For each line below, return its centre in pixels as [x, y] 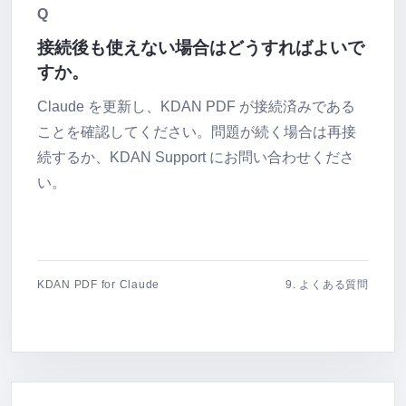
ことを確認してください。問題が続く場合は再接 [197, 131]
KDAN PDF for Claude [99, 285]
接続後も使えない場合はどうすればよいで [201, 48]
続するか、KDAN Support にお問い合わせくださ [196, 157]
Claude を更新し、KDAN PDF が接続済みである [196, 106]
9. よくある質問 [327, 285]
